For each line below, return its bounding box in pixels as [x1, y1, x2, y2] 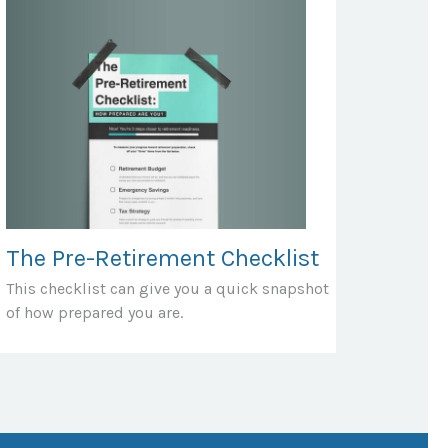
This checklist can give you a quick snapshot [6, 278, 329, 298]
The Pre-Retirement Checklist [6, 243, 319, 272]
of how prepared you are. [6, 302, 183, 322]
